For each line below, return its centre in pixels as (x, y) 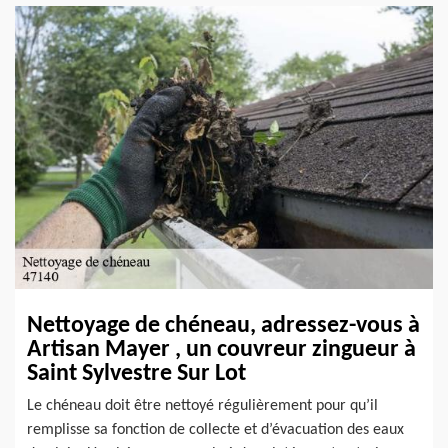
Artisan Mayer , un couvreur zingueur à (221, 349)
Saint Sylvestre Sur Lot (136, 373)
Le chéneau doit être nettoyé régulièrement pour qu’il (202, 405)
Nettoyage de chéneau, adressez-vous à (223, 325)
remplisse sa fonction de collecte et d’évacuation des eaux (215, 429)
